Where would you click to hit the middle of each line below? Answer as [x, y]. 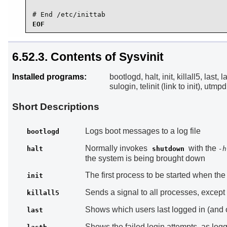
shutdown [168, 149]
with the [203, 148]
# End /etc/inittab [69, 15]
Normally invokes [117, 148]
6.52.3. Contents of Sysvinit [88, 57]
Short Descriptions [56, 107]
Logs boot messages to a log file [143, 131]
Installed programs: [49, 77]
